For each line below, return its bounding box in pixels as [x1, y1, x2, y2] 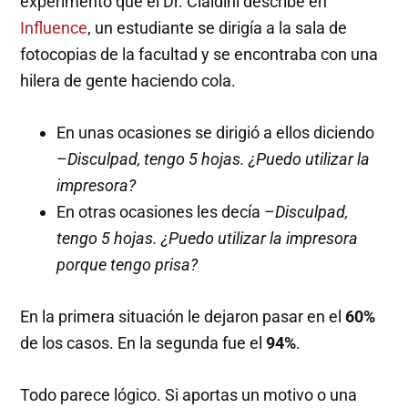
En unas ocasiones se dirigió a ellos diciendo [56, 123, 375, 143]
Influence [20, 18, 88, 38]
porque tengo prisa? [56, 255, 199, 275]
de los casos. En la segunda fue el [20, 333, 267, 353]
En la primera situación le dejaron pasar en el [20, 307, 346, 327]
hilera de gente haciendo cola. [20, 71, 237, 91]
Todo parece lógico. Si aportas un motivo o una [20, 385, 358, 405]
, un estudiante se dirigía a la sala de [87, 18, 348, 38]
